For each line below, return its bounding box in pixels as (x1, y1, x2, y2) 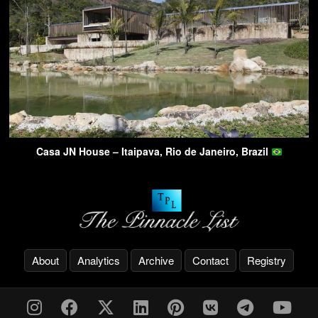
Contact (192, 252, 229, 268)
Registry (247, 252, 286, 268)
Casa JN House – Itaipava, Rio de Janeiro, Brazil (35, 144, 271, 159)
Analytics (77, 252, 120, 268)
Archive (138, 252, 174, 268)
